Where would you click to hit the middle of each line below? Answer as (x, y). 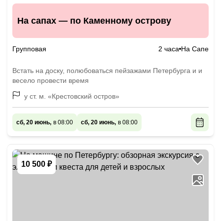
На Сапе (195, 49)
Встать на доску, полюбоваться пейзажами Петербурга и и (107, 71)
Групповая (29, 49)
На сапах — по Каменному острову (94, 21)
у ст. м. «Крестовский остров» (84, 96)
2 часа (169, 49)
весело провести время (51, 80)
